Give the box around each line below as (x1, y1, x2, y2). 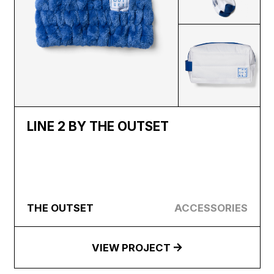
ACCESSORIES (174, 201, 248, 214)
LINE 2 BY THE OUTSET (27, 119, 169, 134)
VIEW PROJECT (92, 241, 171, 254)
